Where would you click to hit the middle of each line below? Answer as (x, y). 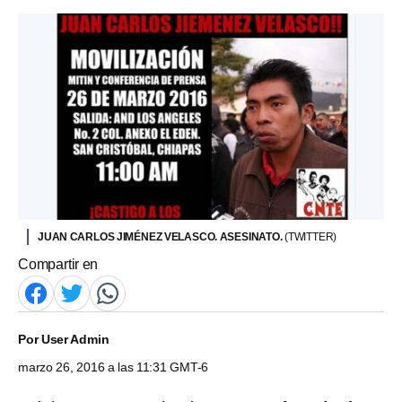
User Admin (75, 339)
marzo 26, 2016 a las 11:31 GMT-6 (114, 367)
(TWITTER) (311, 236)
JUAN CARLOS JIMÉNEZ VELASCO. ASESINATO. (161, 236)
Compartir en (58, 264)
